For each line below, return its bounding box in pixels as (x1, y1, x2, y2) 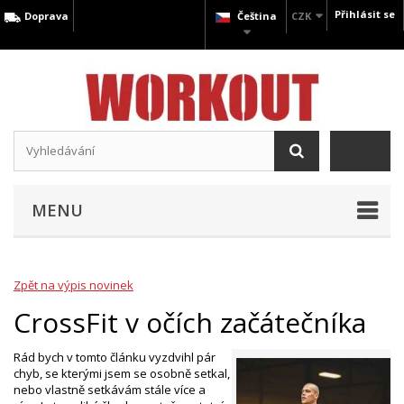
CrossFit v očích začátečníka (14, 303, 366, 341)
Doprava (22, 9, 69, 23)
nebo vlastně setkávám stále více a (14, 381, 206, 398)
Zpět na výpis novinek (14, 276, 133, 293)
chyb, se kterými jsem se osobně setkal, (14, 364, 230, 381)
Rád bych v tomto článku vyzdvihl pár (14, 348, 216, 365)
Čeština (236, 9, 277, 23)
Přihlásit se (335, 7, 395, 21)
